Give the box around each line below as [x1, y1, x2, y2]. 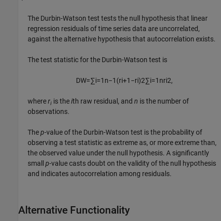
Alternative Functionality [18, 204, 130, 216]
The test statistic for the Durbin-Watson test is [28, 55, 168, 64]
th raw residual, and [73, 97, 135, 105]
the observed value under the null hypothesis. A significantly [28, 148, 210, 157]
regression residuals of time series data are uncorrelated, [28, 24, 200, 33]
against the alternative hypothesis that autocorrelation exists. [28, 35, 216, 43]
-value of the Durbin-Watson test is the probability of [44, 128, 203, 136]
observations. [28, 107, 70, 115]
